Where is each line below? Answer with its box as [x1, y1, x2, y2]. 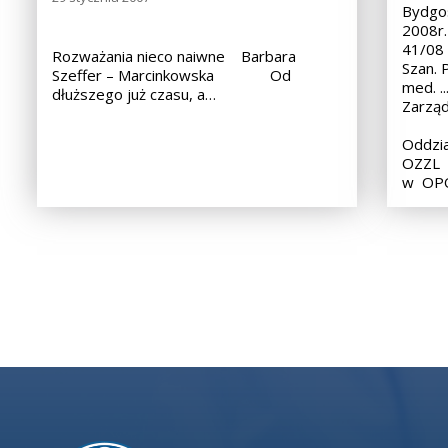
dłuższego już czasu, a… [52, 83, 216, 104]
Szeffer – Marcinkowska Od [52, 64, 291, 85]
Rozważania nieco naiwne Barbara [52, 45, 296, 66]
